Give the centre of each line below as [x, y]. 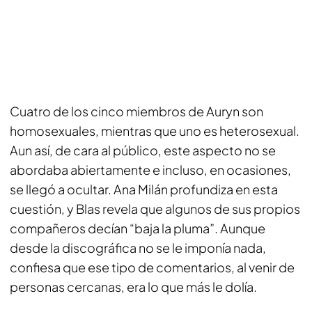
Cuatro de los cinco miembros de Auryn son [136, 111]
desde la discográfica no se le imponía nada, [138, 248]
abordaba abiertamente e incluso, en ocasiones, [150, 170]
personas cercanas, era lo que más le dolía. [133, 287]
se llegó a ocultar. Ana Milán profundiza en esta [144, 189]
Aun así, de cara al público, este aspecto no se [143, 150]
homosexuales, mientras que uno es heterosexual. [155, 131]
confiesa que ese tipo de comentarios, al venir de [152, 267]
